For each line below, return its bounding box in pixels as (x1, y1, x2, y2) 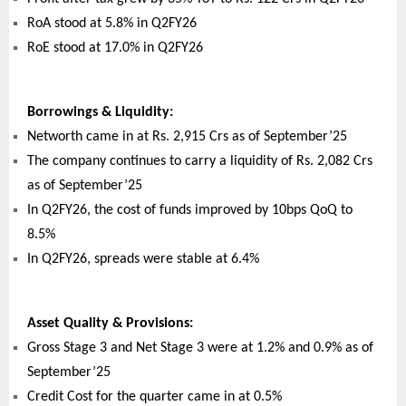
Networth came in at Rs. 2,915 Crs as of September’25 (27, 130, 347, 145)
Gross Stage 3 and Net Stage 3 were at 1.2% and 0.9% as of (27, 341, 373, 356)
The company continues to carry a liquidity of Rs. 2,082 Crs (27, 154, 372, 169)
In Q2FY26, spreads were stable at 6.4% (27, 252, 259, 267)
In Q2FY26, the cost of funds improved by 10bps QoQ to (27, 203, 353, 218)
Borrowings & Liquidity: (27, 105, 173, 121)
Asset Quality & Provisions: (27, 316, 193, 332)
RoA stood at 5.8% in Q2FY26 (27, 16, 197, 32)
